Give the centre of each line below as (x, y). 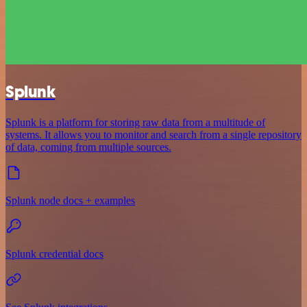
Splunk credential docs (54, 254)
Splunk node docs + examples (70, 200)
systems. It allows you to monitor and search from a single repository (153, 134)
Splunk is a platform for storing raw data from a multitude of (135, 122)
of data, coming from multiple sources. (88, 147)
